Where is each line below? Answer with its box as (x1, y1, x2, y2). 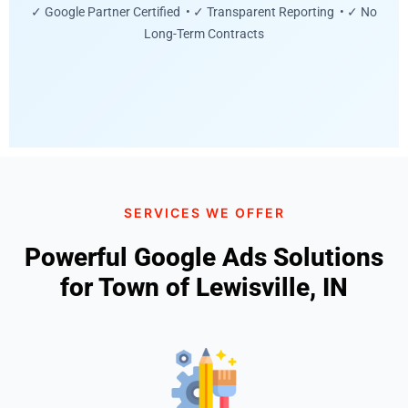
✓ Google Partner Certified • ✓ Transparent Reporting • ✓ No (31, 5, 377, 20)
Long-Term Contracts (144, 26, 264, 42)
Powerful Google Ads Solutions (25, 241, 383, 272)
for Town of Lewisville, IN (60, 271, 348, 302)
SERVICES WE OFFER (123, 204, 285, 220)
